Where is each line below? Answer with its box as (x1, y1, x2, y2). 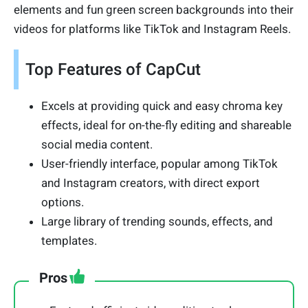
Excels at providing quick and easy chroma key (41, 99, 283, 113)
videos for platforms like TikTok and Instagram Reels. (14, 22, 291, 36)
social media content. (41, 137, 153, 152)
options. (41, 195, 84, 210)
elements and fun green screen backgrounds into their (14, 3, 294, 17)
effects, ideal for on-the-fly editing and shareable (41, 118, 291, 133)
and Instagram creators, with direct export (41, 176, 260, 190)
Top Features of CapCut (25, 60, 201, 80)
